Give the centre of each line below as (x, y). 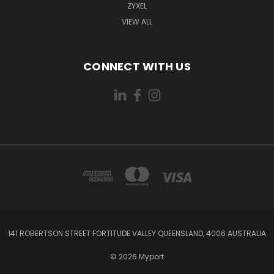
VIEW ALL (137, 21)
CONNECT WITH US (137, 66)
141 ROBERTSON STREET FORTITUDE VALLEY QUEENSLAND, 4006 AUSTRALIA (137, 233)
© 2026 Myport (137, 256)
